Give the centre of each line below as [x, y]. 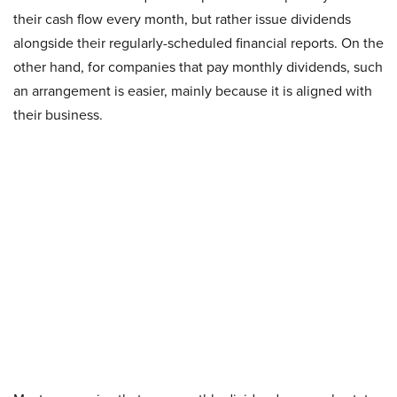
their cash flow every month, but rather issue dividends [182, 19]
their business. [58, 115]
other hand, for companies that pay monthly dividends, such [198, 67]
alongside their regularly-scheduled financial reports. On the [198, 43]
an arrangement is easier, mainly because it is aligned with [193, 91]
